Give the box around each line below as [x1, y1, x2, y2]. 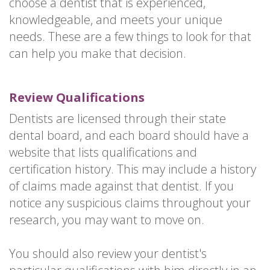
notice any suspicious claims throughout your [9, 195, 251, 212]
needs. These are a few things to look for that [9, 28, 251, 45]
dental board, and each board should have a [9, 127, 249, 144]
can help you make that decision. [9, 45, 186, 62]
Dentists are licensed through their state [9, 110, 226, 127]
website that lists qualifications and [9, 144, 197, 161]
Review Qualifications [9, 89, 145, 106]
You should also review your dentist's [9, 245, 207, 262]
